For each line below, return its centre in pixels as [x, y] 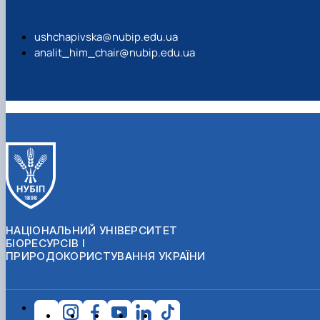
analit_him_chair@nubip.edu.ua [115, 53]
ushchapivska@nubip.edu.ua [106, 37]
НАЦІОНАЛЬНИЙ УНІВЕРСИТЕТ [92, 230]
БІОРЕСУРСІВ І [45, 243]
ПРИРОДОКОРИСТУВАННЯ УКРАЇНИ [106, 256]
